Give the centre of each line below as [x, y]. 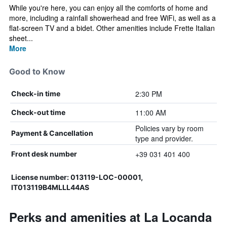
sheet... [21, 38]
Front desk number [44, 154]
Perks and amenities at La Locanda [110, 217]
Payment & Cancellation [52, 133]
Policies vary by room [169, 128]
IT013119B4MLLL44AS [50, 187]
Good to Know [37, 71]
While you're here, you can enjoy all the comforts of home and [108, 8]
